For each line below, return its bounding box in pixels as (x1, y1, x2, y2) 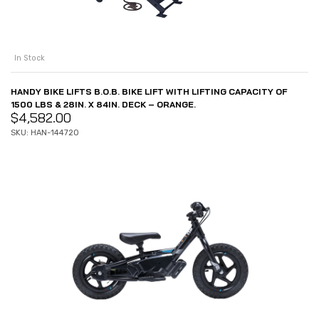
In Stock (14, 53, 45, 63)
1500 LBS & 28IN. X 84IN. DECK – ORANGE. (11, 99, 196, 110)
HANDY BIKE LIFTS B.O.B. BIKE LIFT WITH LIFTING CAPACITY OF (11, 86, 287, 98)
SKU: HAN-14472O (11, 128, 79, 138)
